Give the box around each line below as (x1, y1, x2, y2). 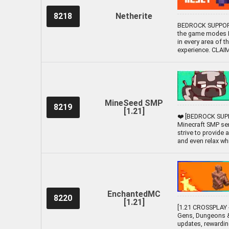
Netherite (116, 11, 152, 21)
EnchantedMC (107, 189, 161, 199)
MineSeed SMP (105, 98, 163, 108)
